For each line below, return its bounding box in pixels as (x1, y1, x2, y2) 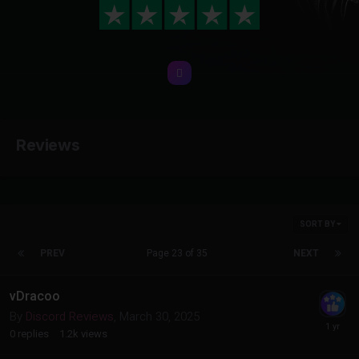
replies (18, 327, 49, 340)
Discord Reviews (26, 309, 114, 324)
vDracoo (10, 288, 60, 304)
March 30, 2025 (119, 309, 200, 324)
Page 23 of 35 (146, 247, 212, 259)
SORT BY (300, 219, 337, 228)
